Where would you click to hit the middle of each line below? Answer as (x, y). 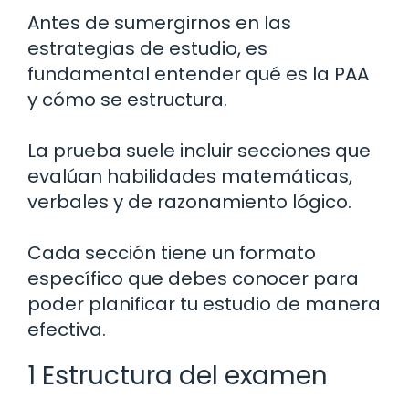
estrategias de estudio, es (147, 49)
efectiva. (67, 330)
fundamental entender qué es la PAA (198, 74)
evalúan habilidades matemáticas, (190, 177)
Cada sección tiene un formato (172, 253)
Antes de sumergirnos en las (159, 23)
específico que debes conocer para (193, 279)
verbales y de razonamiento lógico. (189, 202)
